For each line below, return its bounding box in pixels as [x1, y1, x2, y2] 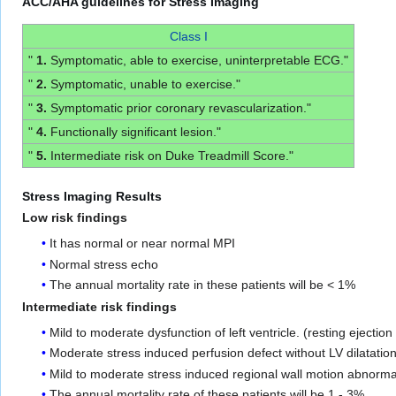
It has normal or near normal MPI [49, 236, 236, 251]
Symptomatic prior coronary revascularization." [46, 100, 311, 115]
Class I [169, 28, 208, 43]
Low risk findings [22, 210, 127, 225]
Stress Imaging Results [22, 188, 162, 203]
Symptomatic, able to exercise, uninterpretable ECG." [46, 52, 348, 67]
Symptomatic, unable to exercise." [46, 76, 240, 91]
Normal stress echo [49, 256, 159, 271]
